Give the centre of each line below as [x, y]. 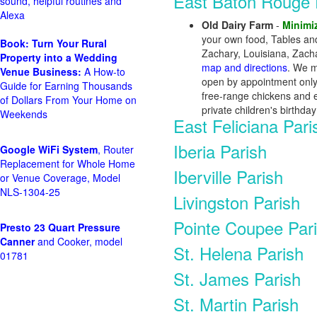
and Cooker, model [79, 241]
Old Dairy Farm [237, 25]
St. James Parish [237, 278]
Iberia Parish [220, 151]
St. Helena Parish [238, 253]
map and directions [244, 67]
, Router [116, 149]
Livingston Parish [237, 202]
